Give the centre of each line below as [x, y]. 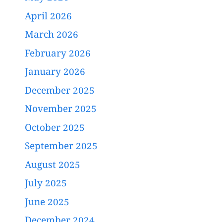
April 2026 [48, 17]
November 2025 [61, 110]
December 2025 [60, 91]
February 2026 [58, 54]
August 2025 [53, 166]
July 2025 [46, 185]
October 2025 [55, 129]
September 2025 [61, 147]
